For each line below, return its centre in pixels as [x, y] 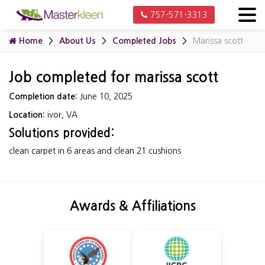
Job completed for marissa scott [114, 77]
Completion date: [44, 96]
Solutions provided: [62, 133]
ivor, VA [62, 115]
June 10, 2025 [106, 96]
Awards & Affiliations [132, 206]
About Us [77, 41]
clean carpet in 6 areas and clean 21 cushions [96, 151]
